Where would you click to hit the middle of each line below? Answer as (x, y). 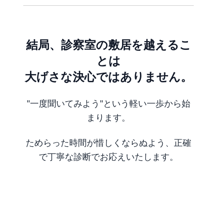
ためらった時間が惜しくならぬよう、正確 (108, 142)
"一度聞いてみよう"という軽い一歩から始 (108, 103)
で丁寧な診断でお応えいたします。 (108, 156)
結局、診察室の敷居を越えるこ (108, 45)
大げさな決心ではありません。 (108, 77)
